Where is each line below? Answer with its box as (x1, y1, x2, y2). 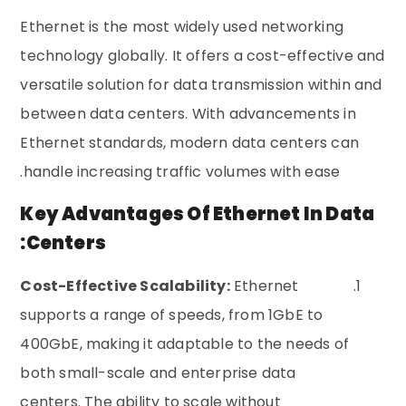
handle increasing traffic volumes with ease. (23, 160, 341, 182)
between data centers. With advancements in (20, 102, 356, 124)
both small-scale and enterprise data (20, 362, 296, 384)
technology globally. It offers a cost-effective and (20, 44, 385, 66)
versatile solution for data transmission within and (20, 73, 382, 95)
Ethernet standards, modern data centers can (20, 131, 360, 153)
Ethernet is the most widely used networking (20, 15, 344, 37)
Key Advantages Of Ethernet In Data (20, 201, 375, 227)
